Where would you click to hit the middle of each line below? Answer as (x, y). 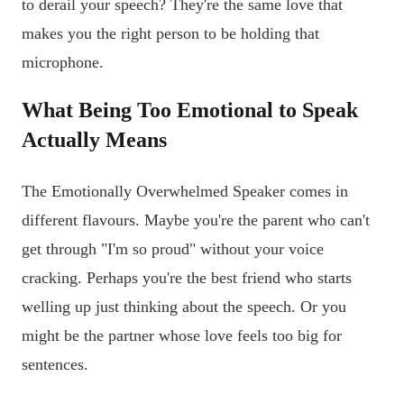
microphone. (63, 62)
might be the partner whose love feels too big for (182, 336)
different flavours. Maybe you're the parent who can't (196, 220)
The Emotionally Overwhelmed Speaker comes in (185, 192)
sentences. (55, 365)
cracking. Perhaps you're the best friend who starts (187, 278)
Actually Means (94, 140)
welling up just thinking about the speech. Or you (184, 307)
